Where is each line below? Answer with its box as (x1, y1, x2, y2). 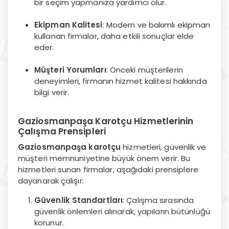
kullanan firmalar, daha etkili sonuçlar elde (34, 30, 194, 41)
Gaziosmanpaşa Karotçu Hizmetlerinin (18, 114, 194, 127)
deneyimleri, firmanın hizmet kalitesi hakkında (34, 75, 207, 86)
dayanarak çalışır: (18, 175, 84, 186)
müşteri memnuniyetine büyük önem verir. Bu (18, 152, 191, 164)
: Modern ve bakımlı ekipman (102, 19, 211, 30)
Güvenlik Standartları (34, 194, 123, 205)
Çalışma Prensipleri (18, 125, 106, 138)
